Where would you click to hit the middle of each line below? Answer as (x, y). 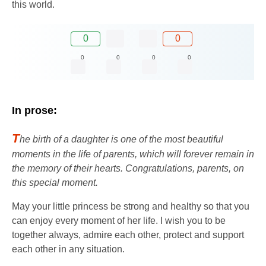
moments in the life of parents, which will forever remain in (133, 154)
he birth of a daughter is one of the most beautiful (121, 140)
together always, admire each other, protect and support (128, 235)
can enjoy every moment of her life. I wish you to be (119, 221)
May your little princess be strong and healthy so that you (131, 207)
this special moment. (55, 183)
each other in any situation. (68, 249)
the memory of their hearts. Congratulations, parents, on (128, 169)
